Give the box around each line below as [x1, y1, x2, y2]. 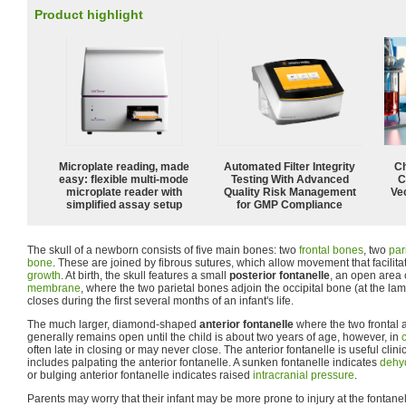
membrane [27, 281, 81, 295]
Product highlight [34, 7, 143, 22]
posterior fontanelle [229, 268, 330, 282]
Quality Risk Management [224, 185, 356, 198]
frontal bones [299, 243, 363, 256]
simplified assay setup [66, 198, 182, 211]
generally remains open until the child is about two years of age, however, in [27, 330, 401, 343]
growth [27, 268, 61, 282]
